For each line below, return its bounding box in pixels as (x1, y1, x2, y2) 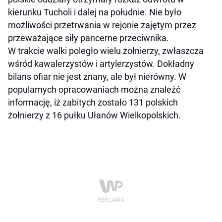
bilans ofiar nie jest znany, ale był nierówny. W (8, 71, 186, 82)
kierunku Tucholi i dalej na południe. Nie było (8, 6, 181, 17)
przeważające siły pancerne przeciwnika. (8, 32, 169, 43)
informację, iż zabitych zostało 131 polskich (8, 97, 178, 108)
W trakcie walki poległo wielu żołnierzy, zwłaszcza (8, 45, 204, 56)
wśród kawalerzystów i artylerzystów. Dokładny (8, 58, 194, 69)
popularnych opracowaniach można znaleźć (8, 84, 180, 95)
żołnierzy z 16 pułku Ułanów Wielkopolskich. (8, 110, 181, 120)
